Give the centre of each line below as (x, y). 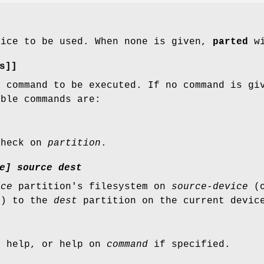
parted (230, 42)
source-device (210, 187)
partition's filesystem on (92, 187)
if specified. (189, 245)
